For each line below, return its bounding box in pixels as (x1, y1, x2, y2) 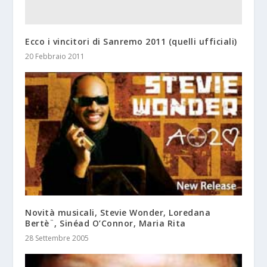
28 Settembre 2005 (25, 232, 89, 243)
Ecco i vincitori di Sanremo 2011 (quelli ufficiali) (25, 36, 237, 48)
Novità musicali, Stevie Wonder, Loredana (25, 206, 211, 218)
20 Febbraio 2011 (25, 51, 85, 62)
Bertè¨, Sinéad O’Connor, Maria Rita (25, 217, 186, 229)
